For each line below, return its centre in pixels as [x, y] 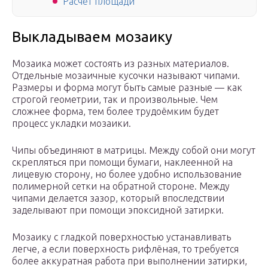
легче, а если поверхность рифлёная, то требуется [125, 249]
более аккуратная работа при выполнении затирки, [130, 261]
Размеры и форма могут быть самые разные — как [127, 88]
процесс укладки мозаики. [71, 124]
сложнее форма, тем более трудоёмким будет [115, 112]
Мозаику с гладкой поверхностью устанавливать [121, 237]
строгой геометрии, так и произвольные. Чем [115, 100]
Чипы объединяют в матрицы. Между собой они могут [134, 150]
